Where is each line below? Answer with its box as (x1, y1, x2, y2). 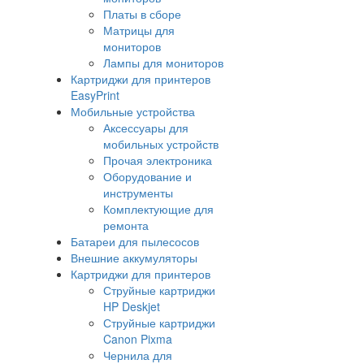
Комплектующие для (103, 201, 214, 218)
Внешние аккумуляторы (71, 249, 197, 266)
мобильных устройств (103, 136, 219, 153)
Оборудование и (103, 168, 192, 185)
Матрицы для (103, 22, 175, 39)
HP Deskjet (103, 298, 160, 315)
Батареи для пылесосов (71, 233, 199, 250)
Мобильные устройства (71, 103, 195, 120)
